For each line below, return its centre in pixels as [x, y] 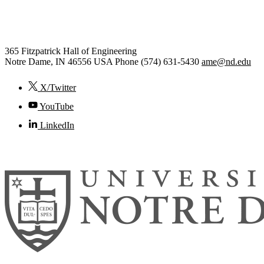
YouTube [56, 106]
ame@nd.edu [226, 61]
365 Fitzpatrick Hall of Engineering [71, 51]
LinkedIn [56, 125]
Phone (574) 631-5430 [157, 61]
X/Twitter [57, 87]
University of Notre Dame [84, 150]
